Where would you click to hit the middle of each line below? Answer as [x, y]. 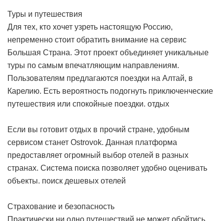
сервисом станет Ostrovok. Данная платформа [92, 143]
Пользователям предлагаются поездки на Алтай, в [100, 78]
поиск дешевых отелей [84, 181]
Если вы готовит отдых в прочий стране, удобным [98, 130]
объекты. [25, 181]
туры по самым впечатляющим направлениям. [93, 66]
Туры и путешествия [45, 14]
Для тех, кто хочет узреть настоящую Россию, [90, 27]
